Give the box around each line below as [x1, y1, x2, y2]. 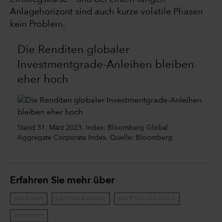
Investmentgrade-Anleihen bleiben [17, 59, 194, 71]
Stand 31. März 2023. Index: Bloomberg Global [17, 124, 168, 132]
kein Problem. [10, 20, 65, 29]
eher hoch [17, 74, 68, 86]
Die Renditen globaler [17, 45, 129, 56]
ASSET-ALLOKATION [117, 196, 176, 202]
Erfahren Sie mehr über [10, 176, 114, 186]
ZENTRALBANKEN [55, 196, 106, 202]
